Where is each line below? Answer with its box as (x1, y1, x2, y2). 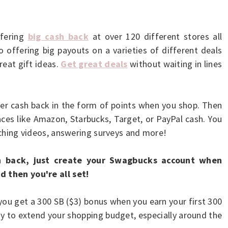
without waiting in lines (127, 58, 222, 70)
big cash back (27, 30, 89, 42)
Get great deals (61, 58, 128, 70)
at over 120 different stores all (92, 30, 222, 42)
